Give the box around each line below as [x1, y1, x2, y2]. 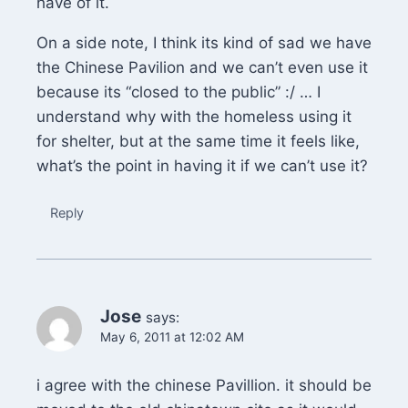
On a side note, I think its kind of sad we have [36, 33, 372, 52]
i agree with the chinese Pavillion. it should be [36, 375, 372, 394]
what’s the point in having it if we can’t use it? [36, 156, 368, 175]
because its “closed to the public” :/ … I [36, 82, 321, 101]
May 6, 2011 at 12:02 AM [100, 329, 244, 344]
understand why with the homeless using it [36, 107, 352, 126]
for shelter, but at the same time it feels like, [36, 131, 360, 150]
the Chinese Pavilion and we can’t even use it [36, 57, 368, 76]
